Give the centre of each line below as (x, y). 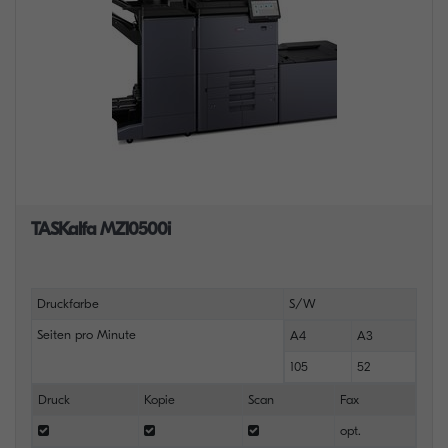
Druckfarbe (67, 303)
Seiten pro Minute (86, 334)
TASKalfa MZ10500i (100, 229)
